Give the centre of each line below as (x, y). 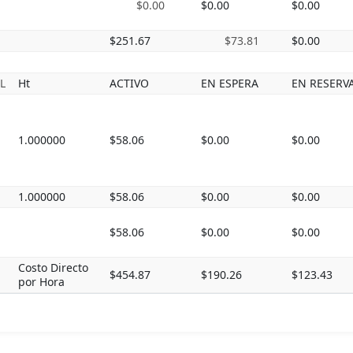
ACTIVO (129, 83)
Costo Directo (53, 268)
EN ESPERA (230, 83)
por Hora (41, 282)
